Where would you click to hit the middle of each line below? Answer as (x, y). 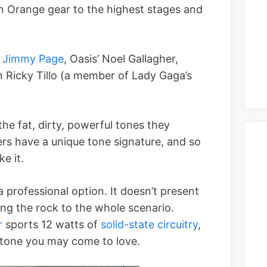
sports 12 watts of (52, 224)
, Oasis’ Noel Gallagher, (121, 58)
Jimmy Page (33, 58)
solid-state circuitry (149, 224)
